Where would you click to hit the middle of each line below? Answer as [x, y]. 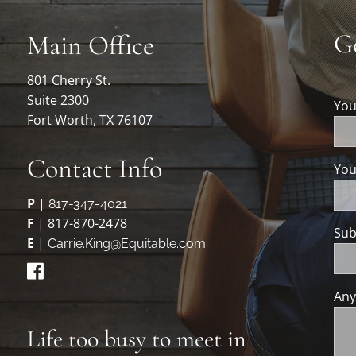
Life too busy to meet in [137, 339]
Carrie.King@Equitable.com [127, 244]
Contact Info [95, 169]
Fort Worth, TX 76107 [90, 120]
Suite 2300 [58, 101]
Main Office [91, 46]
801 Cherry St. [69, 81]
